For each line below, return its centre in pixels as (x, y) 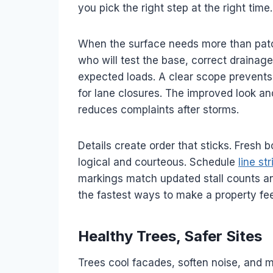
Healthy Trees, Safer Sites (170, 236)
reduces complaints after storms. (158, 110)
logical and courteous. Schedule (158, 162)
